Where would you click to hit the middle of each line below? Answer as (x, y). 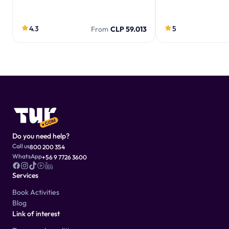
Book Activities (36, 192)
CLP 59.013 (129, 29)
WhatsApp (27, 156)
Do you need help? (41, 136)
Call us (21, 146)
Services (25, 175)
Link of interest (36, 214)
